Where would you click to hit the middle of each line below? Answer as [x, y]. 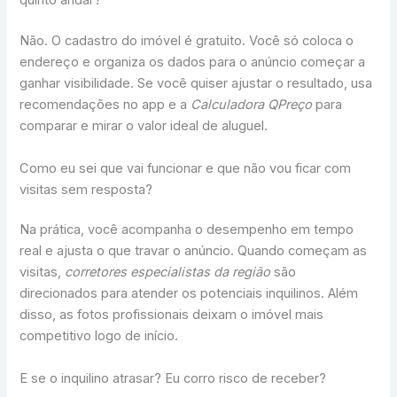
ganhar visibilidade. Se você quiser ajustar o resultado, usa [196, 84]
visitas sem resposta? [86, 189]
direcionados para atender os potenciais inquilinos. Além [189, 294]
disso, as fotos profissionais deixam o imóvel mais [172, 315]
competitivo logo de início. [99, 336]
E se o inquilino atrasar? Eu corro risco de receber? [173, 378]
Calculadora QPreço [252, 105]
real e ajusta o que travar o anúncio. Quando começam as [194, 251]
